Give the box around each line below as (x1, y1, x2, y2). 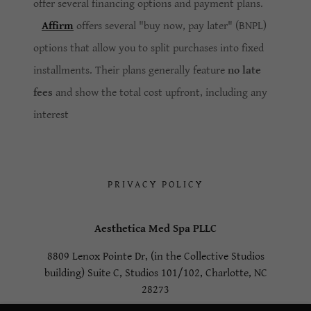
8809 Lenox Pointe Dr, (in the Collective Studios (47, 249, 264, 263)
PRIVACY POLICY (107, 178, 204, 190)
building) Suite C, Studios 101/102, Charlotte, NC (44, 266, 267, 280)
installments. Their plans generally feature (33, 63, 228, 77)
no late (228, 63, 261, 77)
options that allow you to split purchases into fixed (33, 41, 264, 55)
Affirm (42, 19, 74, 33)
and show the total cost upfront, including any (53, 85, 267, 99)
